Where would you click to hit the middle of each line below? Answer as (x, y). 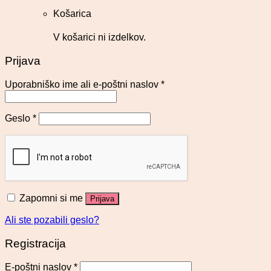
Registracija (35, 243)
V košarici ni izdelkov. (100, 38)
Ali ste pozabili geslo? (52, 220)
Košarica (72, 14)
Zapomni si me (51, 198)
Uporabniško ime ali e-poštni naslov (83, 84)
